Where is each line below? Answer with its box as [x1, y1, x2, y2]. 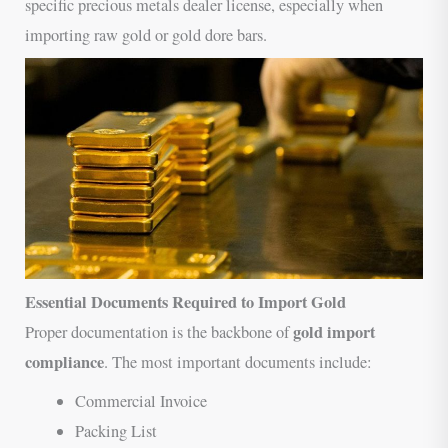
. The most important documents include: [104, 351, 373, 374]
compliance [25, 350, 105, 375]
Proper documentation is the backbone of [25, 321, 294, 344]
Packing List [74, 419, 157, 442]
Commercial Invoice [74, 389, 207, 412]
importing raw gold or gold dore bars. [25, 23, 268, 46]
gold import [293, 320, 376, 345]
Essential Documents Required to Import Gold [25, 290, 347, 315]
